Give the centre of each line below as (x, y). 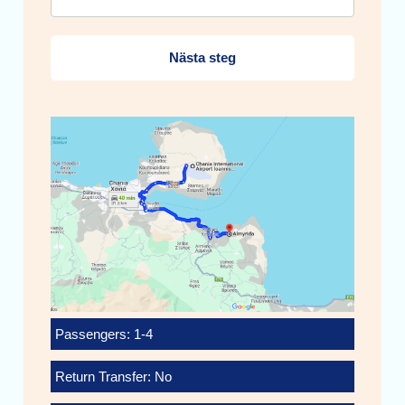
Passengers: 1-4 (104, 334)
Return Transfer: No (114, 377)
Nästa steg (202, 57)
